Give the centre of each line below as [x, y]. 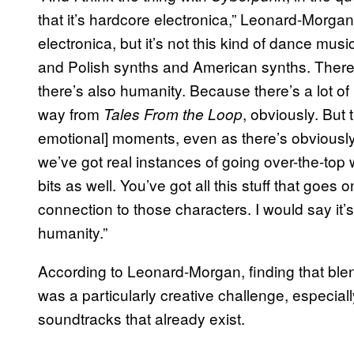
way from [71, 113]
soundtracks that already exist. [141, 318]
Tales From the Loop [173, 113]
